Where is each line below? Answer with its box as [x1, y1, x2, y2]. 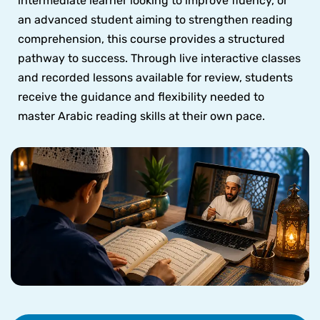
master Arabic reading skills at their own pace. [18, 109, 265, 124]
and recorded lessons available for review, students [18, 71, 293, 85]
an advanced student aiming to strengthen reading [18, 13, 293, 27]
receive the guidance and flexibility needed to [18, 90, 264, 104]
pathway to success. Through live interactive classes [18, 51, 301, 66]
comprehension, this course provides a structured [18, 32, 285, 46]
